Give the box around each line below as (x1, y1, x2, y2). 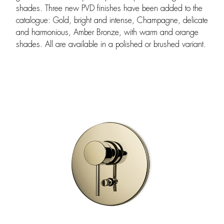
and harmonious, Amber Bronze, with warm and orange (16, 28, 198, 36)
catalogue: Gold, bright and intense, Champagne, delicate (16, 16, 208, 24)
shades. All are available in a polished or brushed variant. (16, 40, 206, 48)
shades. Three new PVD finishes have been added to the (16, 4, 202, 12)
